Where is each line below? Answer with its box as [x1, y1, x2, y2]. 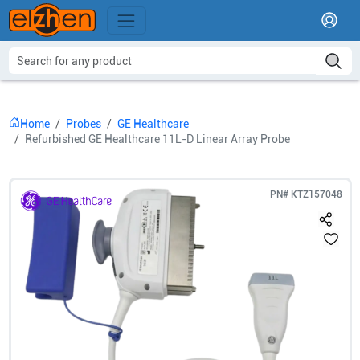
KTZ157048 [290, 189, 342, 200]
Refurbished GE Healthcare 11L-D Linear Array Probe [24, 133, 290, 145]
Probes [65, 117, 101, 130]
